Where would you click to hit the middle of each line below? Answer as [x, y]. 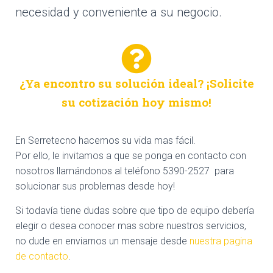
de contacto [42, 256]
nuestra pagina [221, 241]
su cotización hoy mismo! [136, 102]
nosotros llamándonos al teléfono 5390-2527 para [125, 171]
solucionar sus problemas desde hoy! [95, 186]
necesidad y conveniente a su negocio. [119, 12]
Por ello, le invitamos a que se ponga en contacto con [131, 156]
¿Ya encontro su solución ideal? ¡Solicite [136, 83]
